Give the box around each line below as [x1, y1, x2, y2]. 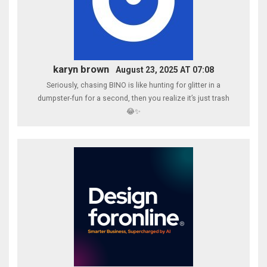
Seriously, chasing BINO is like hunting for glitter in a [46, 81, 221, 90]
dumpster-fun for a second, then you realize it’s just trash [38, 94, 229, 103]
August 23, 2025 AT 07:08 [116, 64, 215, 74]
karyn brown [52, 63, 109, 75]
